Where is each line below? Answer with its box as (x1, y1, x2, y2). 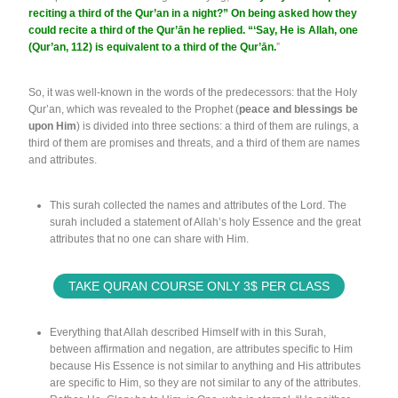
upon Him (28, 119, 76, 132)
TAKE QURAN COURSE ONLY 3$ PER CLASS (68, 278, 330, 293)
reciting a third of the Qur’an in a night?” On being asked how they (28, 6, 357, 20)
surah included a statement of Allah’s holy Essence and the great (50, 215, 361, 228)
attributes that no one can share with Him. (50, 232, 249, 245)
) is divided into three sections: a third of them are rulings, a (76, 119, 359, 132)
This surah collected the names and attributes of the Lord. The (50, 198, 346, 211)
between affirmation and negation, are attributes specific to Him (50, 342, 353, 355)
